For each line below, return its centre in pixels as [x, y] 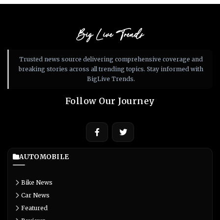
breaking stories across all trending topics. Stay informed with [111, 69]
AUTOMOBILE [44, 157]
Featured [34, 208]
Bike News [37, 183]
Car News [35, 195]
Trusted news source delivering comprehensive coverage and [111, 59]
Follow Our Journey [110, 101]
